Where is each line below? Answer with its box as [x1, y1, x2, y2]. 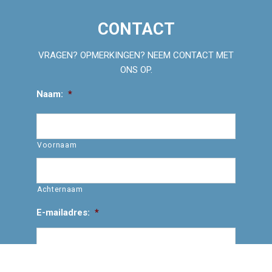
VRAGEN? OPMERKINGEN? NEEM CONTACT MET [38, 50, 234, 61]
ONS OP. [120, 64, 152, 76]
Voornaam [36, 140, 77, 149]
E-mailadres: [36, 206, 90, 218]
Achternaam [36, 185, 83, 194]
